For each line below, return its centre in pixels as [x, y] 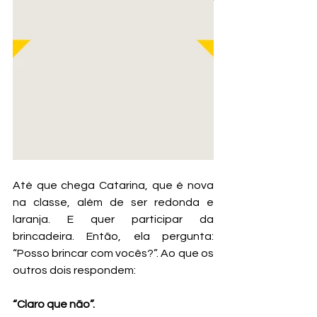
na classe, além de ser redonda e [113, 202]
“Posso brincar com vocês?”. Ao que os [113, 253]
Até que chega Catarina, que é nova [113, 185]
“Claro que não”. [55, 304]
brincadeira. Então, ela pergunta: [113, 236]
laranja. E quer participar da [113, 219]
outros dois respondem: [75, 270]
